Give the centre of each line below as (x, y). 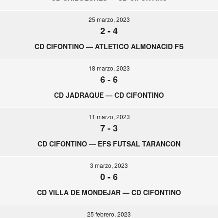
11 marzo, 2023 (109, 117)
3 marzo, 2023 (109, 165)
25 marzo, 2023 (109, 19)
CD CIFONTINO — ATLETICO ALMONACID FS (109, 46)
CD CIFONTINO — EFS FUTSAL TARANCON (109, 144)
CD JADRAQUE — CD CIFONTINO (109, 95)
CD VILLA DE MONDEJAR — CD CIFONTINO (109, 192)
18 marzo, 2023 (109, 68)
